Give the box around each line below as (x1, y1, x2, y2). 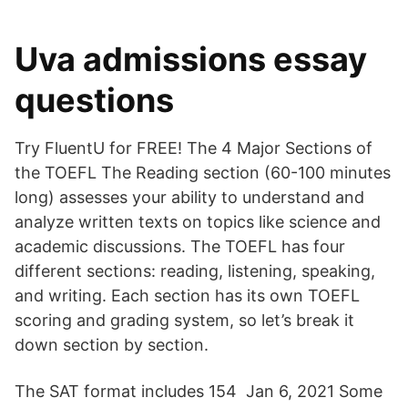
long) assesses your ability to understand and (15, 188, 364, 207)
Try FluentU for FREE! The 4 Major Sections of (15, 138, 372, 158)
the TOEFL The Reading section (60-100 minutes (15, 163, 391, 182)
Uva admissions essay (15, 39, 367, 79)
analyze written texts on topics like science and (15, 212, 381, 231)
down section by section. (15, 335, 209, 354)
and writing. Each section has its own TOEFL (15, 286, 360, 305)
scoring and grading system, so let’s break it (15, 311, 354, 330)
